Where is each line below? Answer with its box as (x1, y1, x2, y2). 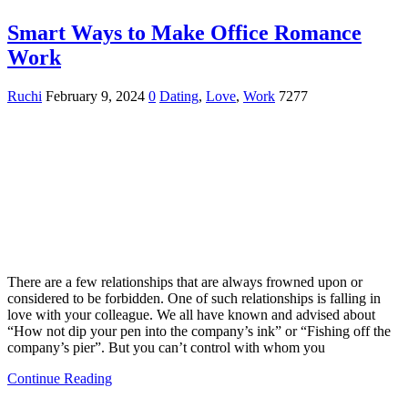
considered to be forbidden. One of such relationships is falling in (7, 290, 381, 306)
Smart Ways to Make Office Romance (7, 20, 362, 45)
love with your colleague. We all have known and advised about (7, 306, 375, 322)
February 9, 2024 (46, 87, 145, 104)
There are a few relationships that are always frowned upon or (7, 273, 362, 290)
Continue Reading (7, 370, 112, 386)
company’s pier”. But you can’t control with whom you (7, 339, 325, 355)
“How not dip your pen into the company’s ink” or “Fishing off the (7, 322, 391, 339)
